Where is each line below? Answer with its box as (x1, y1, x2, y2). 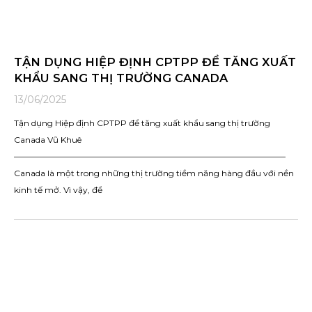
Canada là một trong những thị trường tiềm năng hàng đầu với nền (14, 167, 294, 178)
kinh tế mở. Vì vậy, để (14, 184, 102, 195)
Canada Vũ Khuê (14, 134, 81, 145)
